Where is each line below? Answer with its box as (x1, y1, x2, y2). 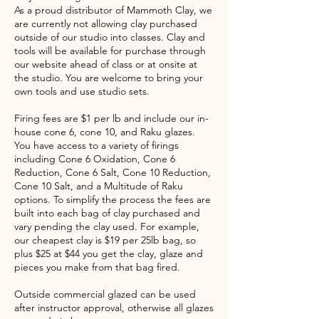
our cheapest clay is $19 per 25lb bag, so (14, 233, 196, 246)
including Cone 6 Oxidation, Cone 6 (14, 152, 175, 165)
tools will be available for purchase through (14, 43, 206, 57)
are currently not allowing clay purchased (14, 16, 197, 30)
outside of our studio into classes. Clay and (14, 30, 205, 43)
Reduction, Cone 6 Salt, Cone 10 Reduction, (14, 165, 211, 179)
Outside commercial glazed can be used (14, 287, 196, 300)
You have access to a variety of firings (14, 138, 179, 152)
